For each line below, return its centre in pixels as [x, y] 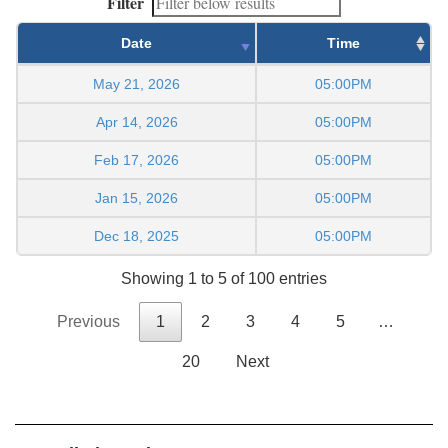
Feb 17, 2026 [136, 159]
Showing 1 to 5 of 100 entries [224, 279]
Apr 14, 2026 [136, 121]
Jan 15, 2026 [136, 197]
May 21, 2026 [136, 83]
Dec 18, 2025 [136, 235]
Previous [88, 322]
